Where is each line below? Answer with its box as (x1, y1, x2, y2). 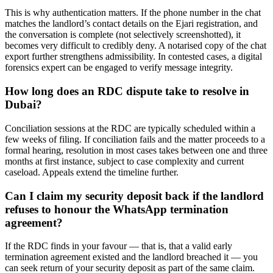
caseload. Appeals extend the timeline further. (5, 166, 179, 177)
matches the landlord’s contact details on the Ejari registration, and (5, 18, 258, 29)
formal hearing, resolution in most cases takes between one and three (5, 144, 268, 155)
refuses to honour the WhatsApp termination (5, 202, 229, 216)
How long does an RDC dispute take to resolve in (5, 85, 249, 98)
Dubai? (5, 98, 42, 112)
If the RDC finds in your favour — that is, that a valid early (5, 241, 232, 252)
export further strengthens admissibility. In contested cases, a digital (5, 51, 262, 62)
